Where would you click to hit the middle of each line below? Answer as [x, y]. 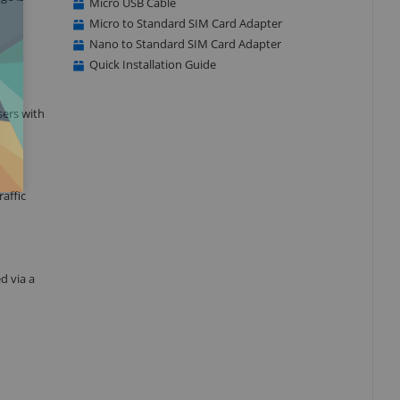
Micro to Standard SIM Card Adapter [185, 23]
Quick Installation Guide [152, 64]
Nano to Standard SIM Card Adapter [185, 43]
